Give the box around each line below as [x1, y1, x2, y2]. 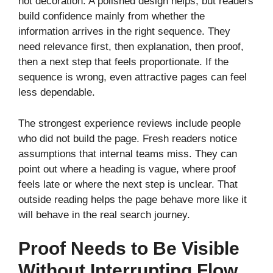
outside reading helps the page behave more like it [18, 193, 247, 205]
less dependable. [18, 87, 95, 99]
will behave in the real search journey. [18, 208, 190, 221]
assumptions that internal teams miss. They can [18, 147, 237, 160]
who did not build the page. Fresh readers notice [18, 132, 237, 144]
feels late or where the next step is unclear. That [18, 178, 238, 190]
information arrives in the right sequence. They [18, 26, 230, 38]
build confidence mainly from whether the [18, 10, 205, 23]
